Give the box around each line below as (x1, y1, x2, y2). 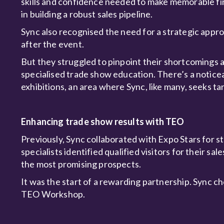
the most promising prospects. (21, 158, 141, 169)
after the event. (21, 38, 86, 49)
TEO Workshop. (21, 188, 85, 199)
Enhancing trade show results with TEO (21, 116, 186, 127)
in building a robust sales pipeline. (21, 8, 153, 19)
